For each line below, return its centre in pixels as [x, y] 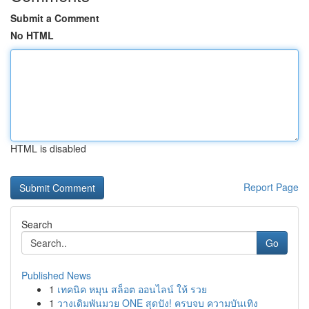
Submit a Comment [55, 18]
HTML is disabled [48, 148]
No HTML [32, 35]
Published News [56, 275]
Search [37, 224]
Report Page [271, 187]
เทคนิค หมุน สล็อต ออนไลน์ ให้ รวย [132, 289]
